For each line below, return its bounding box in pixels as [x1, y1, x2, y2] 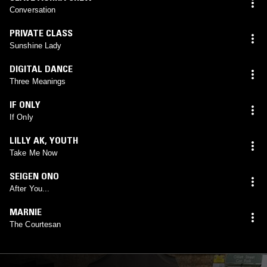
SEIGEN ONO [10, 169, 59, 182]
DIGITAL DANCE [10, 62, 73, 74]
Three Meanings [10, 76, 66, 86]
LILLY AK [10, 133, 45, 146]
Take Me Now [10, 148, 58, 157]
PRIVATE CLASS [10, 26, 73, 39]
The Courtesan [10, 219, 61, 229]
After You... [10, 184, 50, 193]
